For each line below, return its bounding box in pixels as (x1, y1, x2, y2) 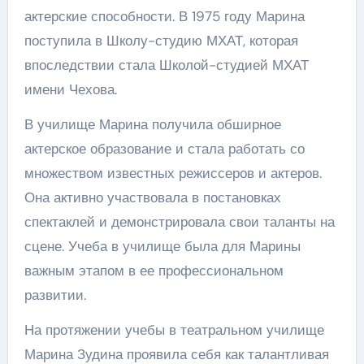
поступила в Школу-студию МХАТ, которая (24, 32, 298, 50)
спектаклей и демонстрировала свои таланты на (24, 213, 335, 231)
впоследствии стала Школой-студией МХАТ (24, 56, 309, 74)
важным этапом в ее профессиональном (24, 262, 284, 279)
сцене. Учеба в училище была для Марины (24, 237, 301, 255)
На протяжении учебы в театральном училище (24, 321, 324, 339)
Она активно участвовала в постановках (24, 188, 281, 206)
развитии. (24, 286, 86, 304)
